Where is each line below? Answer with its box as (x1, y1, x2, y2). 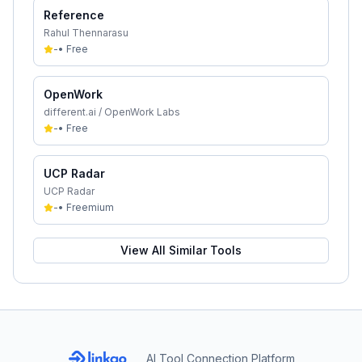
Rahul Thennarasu (44, 27, 128, 39)
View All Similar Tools (120, 243, 242, 257)
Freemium (66, 201, 114, 213)
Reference (44, 8, 104, 22)
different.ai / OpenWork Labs (44, 106, 180, 118)
